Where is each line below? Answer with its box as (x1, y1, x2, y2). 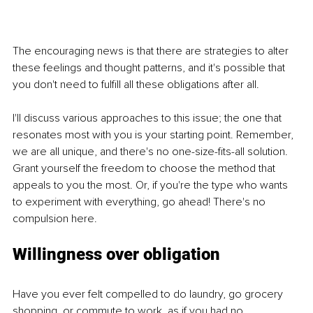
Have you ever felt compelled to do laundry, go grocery (13, 287, 286, 302)
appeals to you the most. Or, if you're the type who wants (13, 178, 291, 193)
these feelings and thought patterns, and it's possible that (13, 61, 288, 75)
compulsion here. (13, 212, 97, 226)
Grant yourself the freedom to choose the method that (13, 161, 278, 176)
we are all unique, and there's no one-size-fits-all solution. (13, 145, 291, 159)
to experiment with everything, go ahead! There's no (13, 195, 268, 210)
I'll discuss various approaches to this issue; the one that (13, 111, 284, 126)
